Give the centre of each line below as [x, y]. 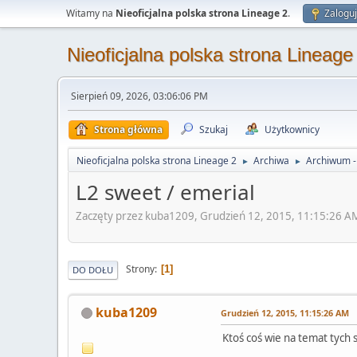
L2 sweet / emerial [165, 192]
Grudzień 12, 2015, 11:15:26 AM [285, 312]
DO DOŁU [93, 269]
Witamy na [91, 13]
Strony [140, 269]
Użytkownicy [292, 129]
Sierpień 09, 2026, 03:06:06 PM [139, 96]
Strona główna [128, 129]
